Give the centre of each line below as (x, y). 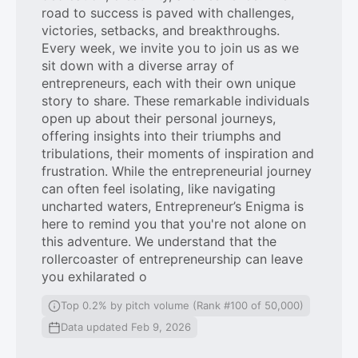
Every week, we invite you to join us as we (170, 48)
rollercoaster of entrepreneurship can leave (172, 259)
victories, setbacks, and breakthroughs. (161, 30)
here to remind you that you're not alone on (174, 224)
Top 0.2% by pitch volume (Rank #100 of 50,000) (182, 305)
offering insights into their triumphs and (161, 136)
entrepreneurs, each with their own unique (169, 83)
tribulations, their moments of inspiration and (178, 153)
